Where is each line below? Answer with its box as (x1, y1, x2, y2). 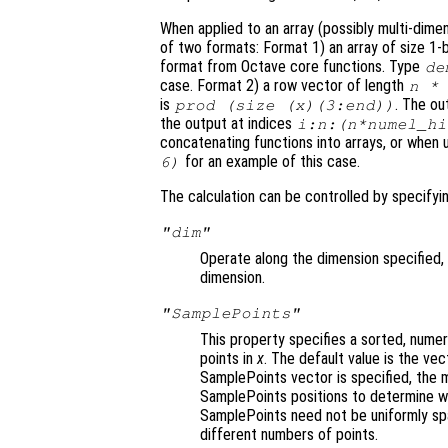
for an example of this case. (180, 152, 360, 172)
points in (200, 349, 257, 369)
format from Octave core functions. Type (160, 57, 424, 77)
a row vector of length (259, 76, 408, 96)
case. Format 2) (160, 76, 259, 96)
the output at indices (160, 114, 296, 134)
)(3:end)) (304, 97, 395, 114)
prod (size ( (174, 97, 295, 114)
